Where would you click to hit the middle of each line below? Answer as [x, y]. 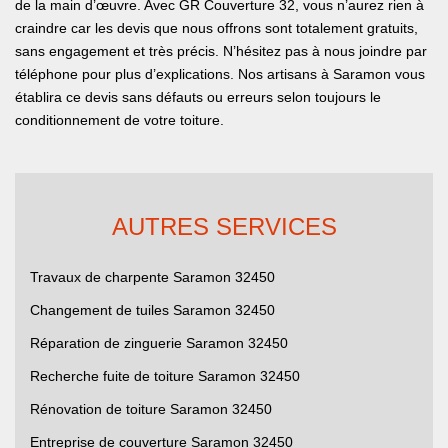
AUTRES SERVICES [224, 227]
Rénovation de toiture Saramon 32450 [151, 409]
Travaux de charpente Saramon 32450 [152, 277]
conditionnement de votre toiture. [119, 120]
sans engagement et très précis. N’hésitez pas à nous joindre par [221, 51]
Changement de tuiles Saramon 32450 [152, 310]
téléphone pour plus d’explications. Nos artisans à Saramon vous [220, 74]
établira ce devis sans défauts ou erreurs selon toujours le [198, 97]
